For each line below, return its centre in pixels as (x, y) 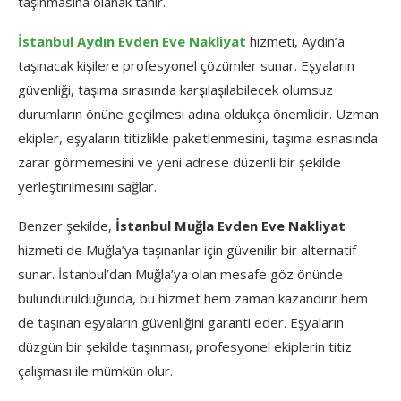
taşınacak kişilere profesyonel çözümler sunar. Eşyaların (186, 66)
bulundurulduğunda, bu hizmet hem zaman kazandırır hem (193, 299)
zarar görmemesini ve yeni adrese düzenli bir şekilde (179, 162)
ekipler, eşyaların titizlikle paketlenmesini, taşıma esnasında (198, 138)
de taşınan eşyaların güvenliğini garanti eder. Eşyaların (181, 323)
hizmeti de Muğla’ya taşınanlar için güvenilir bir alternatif (187, 250)
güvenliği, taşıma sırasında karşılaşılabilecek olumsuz (175, 90)
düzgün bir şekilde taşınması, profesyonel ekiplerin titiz (185, 347)
